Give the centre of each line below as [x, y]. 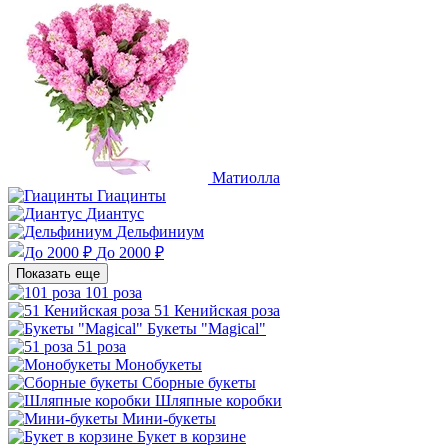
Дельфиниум [160, 231]
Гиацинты [131, 195]
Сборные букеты [199, 382]
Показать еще [58, 273]
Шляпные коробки [218, 400]
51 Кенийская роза [217, 310]
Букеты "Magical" [206, 328]
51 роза [101, 346]
